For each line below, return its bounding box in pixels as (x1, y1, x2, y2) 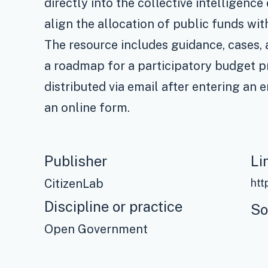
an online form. (44, 100, 130, 115)
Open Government (44, 221, 148, 236)
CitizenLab (44, 176, 104, 191)
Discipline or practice (44, 197, 183, 215)
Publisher (44, 152, 108, 169)
